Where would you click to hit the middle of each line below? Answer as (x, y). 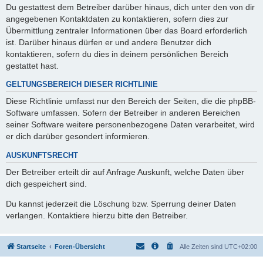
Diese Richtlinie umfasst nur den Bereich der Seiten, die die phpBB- (131, 101)
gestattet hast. (32, 65)
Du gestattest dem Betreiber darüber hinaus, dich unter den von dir (130, 7)
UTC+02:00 (241, 246)
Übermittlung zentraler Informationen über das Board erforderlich (127, 30)
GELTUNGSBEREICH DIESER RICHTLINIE (82, 85)
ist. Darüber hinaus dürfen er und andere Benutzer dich (109, 42)
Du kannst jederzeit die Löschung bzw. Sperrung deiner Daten (121, 204)
